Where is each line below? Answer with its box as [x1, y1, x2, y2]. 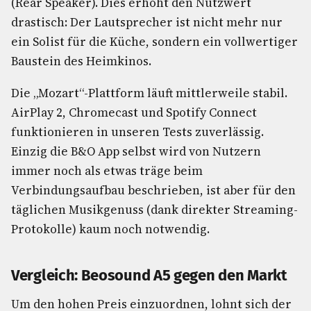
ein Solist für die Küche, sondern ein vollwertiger [11, 33, 298, 50]
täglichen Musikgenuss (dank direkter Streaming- [11, 201, 298, 218]
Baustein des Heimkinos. [11, 53, 151, 69]
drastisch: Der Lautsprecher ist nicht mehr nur [11, 14, 283, 31]
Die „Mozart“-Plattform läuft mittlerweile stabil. [11, 85, 287, 101]
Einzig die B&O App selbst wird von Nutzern [11, 143, 261, 160]
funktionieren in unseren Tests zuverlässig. [11, 124, 264, 140]
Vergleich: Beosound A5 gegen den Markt [11, 266, 287, 285]
